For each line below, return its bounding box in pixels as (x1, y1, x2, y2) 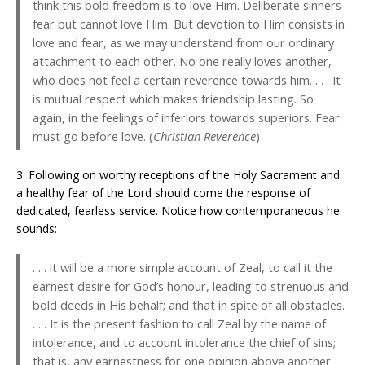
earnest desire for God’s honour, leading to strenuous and (33, 278, 349, 295)
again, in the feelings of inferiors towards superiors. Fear (33, 109, 340, 126)
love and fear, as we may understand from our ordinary (33, 34, 334, 51)
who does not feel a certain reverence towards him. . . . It (33, 72, 341, 89)
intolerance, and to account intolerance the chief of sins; (33, 334, 336, 351)
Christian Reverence (153, 128, 256, 145)
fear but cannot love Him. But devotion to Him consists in (33, 15, 345, 33)
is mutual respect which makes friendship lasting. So (33, 90, 314, 108)
